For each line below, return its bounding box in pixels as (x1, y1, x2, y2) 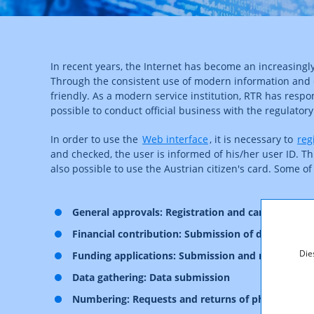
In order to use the (50, 132, 141, 146)
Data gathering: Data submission (72, 271, 230, 285)
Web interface (142, 132, 208, 146)
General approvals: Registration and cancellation (72, 205, 306, 219)
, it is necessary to (210, 132, 296, 146)
